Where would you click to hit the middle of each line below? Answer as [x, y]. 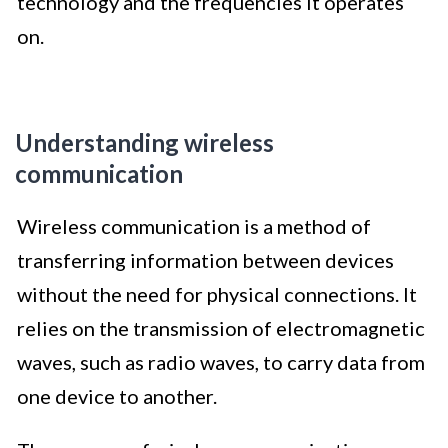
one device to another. [117, 396]
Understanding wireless [144, 143]
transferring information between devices [205, 260]
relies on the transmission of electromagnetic [221, 328]
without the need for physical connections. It [217, 294]
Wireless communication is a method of [194, 226]
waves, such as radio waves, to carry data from [221, 362]
